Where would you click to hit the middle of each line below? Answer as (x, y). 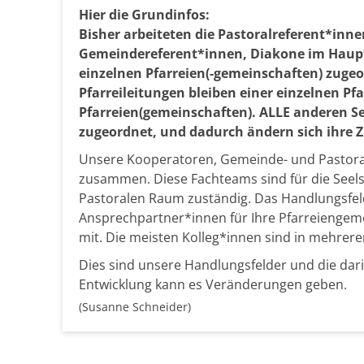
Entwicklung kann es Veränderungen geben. (214, 285)
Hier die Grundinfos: (144, 15)
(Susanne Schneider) (135, 307)
